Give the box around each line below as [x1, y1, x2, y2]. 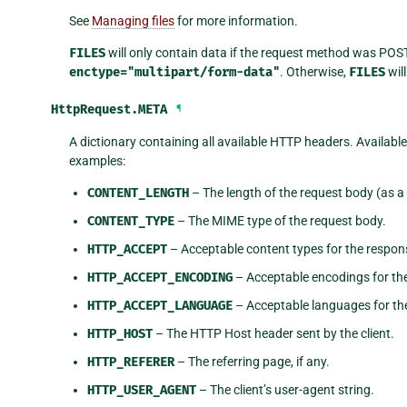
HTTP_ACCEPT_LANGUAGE [86, 297, 233, 313]
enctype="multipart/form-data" [68, 64, 280, 80]
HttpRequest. [51, 101, 138, 117]
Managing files [91, 13, 174, 28]
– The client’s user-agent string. [195, 382, 374, 397]
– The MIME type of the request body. [174, 213, 386, 228]
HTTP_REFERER [86, 353, 174, 370]
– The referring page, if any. [174, 353, 330, 369]
